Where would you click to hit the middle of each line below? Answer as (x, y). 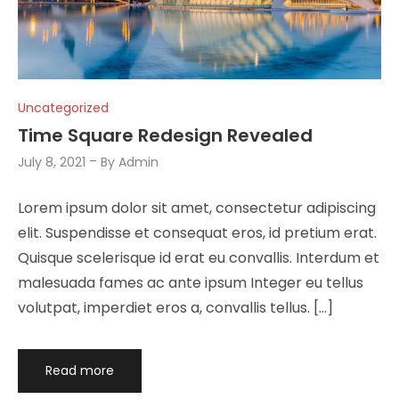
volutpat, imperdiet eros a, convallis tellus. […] (175, 307)
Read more (79, 370)
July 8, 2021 (52, 162)
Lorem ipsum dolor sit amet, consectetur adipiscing (197, 208)
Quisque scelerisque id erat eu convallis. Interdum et (199, 257)
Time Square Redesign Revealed (165, 135)
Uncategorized (63, 108)
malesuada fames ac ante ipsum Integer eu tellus (191, 282)
